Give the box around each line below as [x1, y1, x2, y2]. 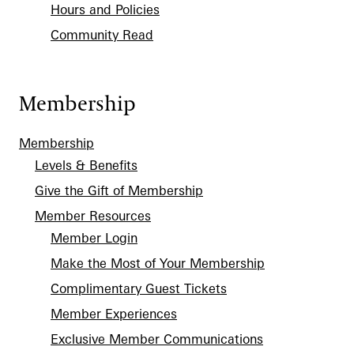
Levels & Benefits [35, 157, 137, 173]
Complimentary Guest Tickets [51, 281, 227, 296]
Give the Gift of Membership [35, 183, 203, 198]
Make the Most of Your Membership [51, 255, 265, 271]
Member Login [51, 230, 137, 246]
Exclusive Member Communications [51, 331, 263, 347]
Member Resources [35, 208, 151, 224]
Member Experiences [51, 306, 177, 322]
